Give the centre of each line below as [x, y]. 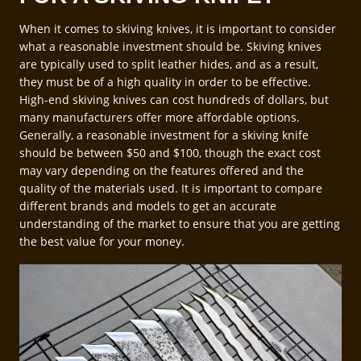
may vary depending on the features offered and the [162, 171]
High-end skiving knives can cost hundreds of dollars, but [174, 100]
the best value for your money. [102, 242]
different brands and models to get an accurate [148, 206]
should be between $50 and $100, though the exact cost [170, 153]
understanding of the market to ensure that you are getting [180, 224]
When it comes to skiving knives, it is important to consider [178, 29]
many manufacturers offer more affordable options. [160, 118]
